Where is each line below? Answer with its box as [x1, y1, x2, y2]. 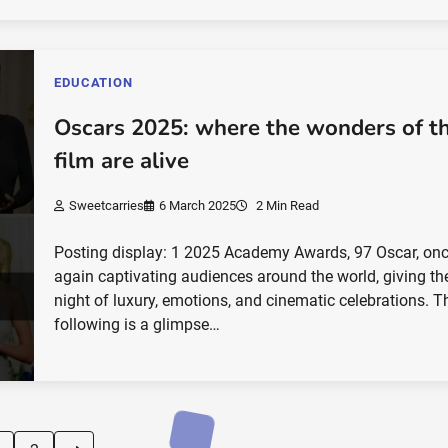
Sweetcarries [69, 197, 145, 213]
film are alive [54, 146, 190, 177]
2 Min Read [253, 197, 320, 213]
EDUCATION [54, 75, 133, 91]
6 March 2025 [159, 197, 237, 213]
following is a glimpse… [54, 314, 221, 334]
